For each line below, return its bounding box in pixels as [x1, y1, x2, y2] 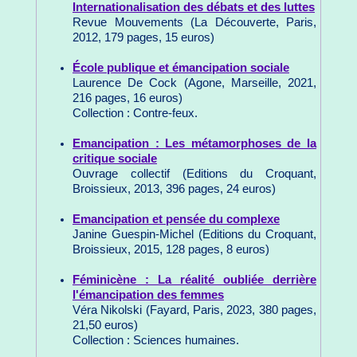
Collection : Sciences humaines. [73, 333, 239, 347]
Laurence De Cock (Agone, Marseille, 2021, [73, 76, 316, 89]
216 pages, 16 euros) [73, 91, 182, 104]
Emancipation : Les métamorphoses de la [73, 136, 316, 150]
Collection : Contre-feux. [73, 106, 198, 120]
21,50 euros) [73, 318, 138, 331]
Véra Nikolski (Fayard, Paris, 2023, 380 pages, [73, 303, 316, 316]
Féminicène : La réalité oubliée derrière [73, 273, 316, 286]
